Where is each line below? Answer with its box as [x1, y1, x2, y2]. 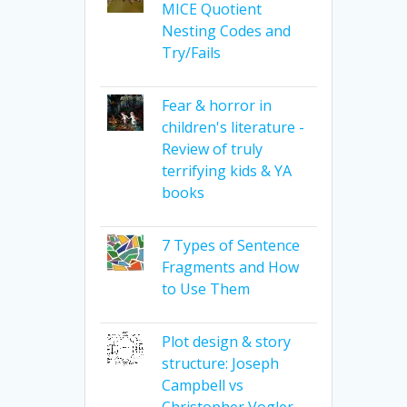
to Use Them [161, 278, 250, 299]
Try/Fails [161, 42, 221, 63]
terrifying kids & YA [161, 160, 292, 181]
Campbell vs [161, 374, 243, 395]
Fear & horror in [161, 94, 272, 115]
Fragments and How [161, 256, 299, 277]
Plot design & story [161, 331, 291, 352]
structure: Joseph [161, 352, 279, 373]
